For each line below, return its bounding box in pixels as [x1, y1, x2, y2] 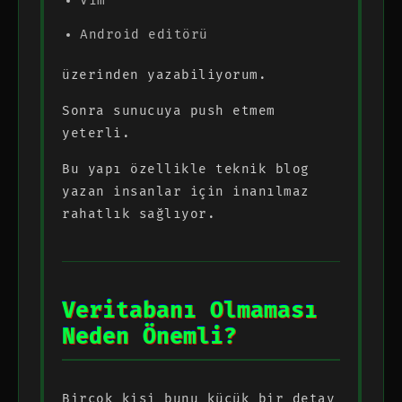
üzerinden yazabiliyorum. [62, 66, 267, 83]
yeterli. [62, 125, 130, 141]
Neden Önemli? [62, 323, 237, 350]
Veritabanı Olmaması [62, 297, 318, 324]
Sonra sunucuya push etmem [62, 102, 275, 118]
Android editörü [80, 26, 208, 42]
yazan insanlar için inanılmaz [62, 183, 310, 199]
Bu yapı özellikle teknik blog [62, 161, 310, 177]
